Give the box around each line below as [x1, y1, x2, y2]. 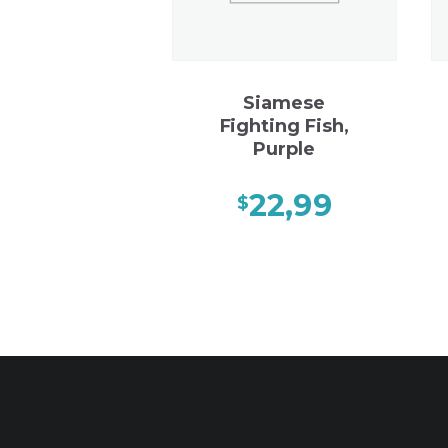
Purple [253, 137, 316, 160]
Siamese [243, 91, 326, 114]
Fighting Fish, [219, 114, 349, 137]
